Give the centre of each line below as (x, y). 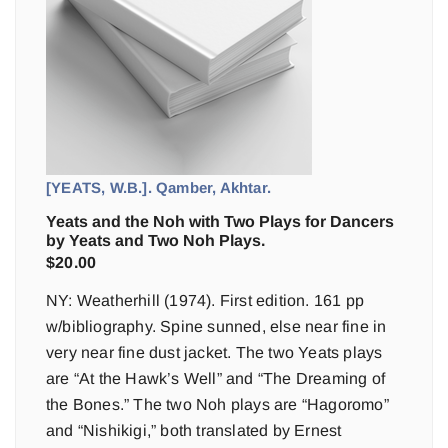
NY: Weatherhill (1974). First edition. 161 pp (205, 300)
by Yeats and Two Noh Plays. (155, 240)
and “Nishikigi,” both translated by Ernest (194, 430)
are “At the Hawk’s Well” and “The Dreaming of (216, 378)
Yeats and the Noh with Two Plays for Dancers (220, 221)
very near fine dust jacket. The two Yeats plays (214, 352)
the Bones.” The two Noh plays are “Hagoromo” (217, 404)
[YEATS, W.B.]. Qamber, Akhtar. (158, 187)
